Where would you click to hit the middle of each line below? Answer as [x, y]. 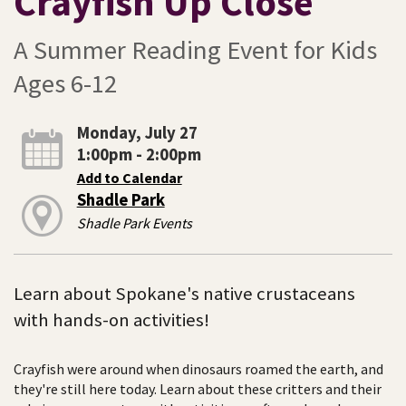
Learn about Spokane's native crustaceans [184, 293]
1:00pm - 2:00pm [139, 154]
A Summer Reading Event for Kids [195, 49]
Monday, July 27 [137, 132]
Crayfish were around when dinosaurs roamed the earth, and [198, 369]
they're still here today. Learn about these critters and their [198, 389]
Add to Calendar [129, 177]
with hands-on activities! [111, 319]
